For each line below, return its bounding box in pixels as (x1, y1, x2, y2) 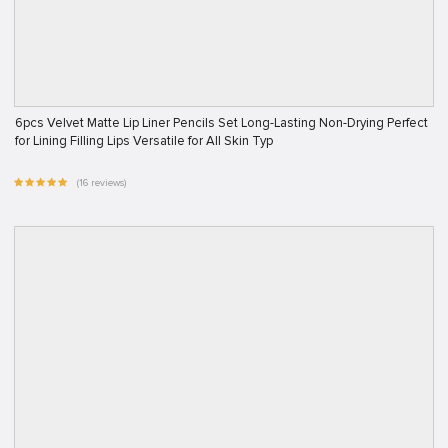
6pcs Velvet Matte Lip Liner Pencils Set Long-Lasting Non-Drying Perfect (15, 115, 428, 131)
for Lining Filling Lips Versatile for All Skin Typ (15, 133, 273, 149)
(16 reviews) (74, 177, 126, 189)
